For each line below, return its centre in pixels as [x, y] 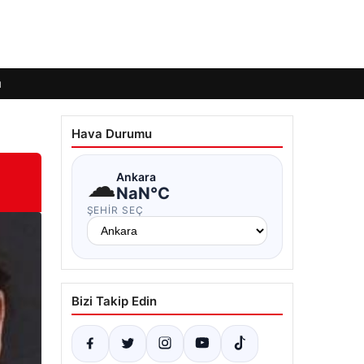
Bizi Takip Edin [114, 301]
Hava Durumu [111, 134]
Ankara [136, 176]
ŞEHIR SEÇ [115, 210]
